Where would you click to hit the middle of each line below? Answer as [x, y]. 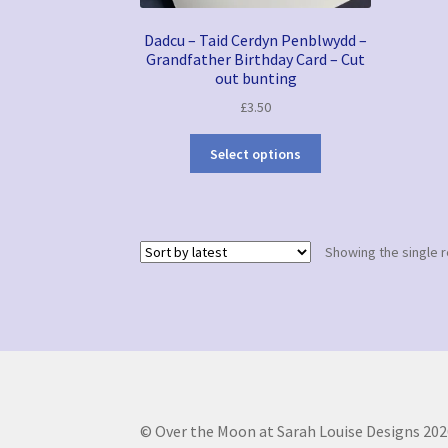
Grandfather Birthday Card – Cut [256, 58]
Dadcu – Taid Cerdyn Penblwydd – [256, 39]
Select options [256, 153]
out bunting [255, 77]
